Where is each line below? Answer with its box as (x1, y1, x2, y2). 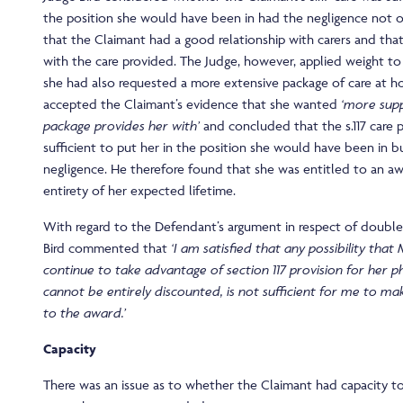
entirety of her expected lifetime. (43, 182, 236, 200)
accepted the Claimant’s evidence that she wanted (43, 95, 341, 113)
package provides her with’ (43, 117, 200, 135)
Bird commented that (43, 239, 171, 257)
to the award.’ (43, 304, 126, 322)
